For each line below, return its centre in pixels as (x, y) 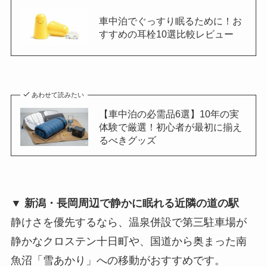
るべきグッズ (127, 140)
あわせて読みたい (58, 94)
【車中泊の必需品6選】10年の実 (169, 114)
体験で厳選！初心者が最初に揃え (170, 127)
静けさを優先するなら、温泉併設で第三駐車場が (128, 222)
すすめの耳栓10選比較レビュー (166, 34)
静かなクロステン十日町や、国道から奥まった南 (128, 241)
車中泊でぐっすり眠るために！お (170, 21)
